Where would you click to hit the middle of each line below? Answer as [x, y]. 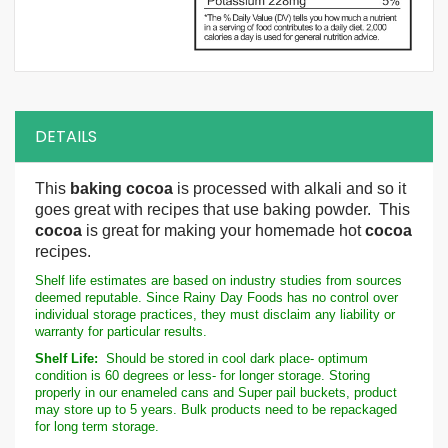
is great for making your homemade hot [223, 231]
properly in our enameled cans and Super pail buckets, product [216, 393]
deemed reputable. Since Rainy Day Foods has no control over [216, 298]
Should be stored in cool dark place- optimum [235, 359]
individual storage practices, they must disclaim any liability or [215, 315]
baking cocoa [121, 189]
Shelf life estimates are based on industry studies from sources [218, 281]
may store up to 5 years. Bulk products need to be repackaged [216, 410]
